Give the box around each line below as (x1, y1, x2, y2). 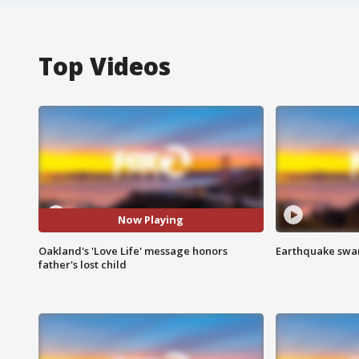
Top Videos (38, 49, 171, 83)
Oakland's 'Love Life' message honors (38, 243, 228, 258)
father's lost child (38, 256, 127, 272)
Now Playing (118, 212, 184, 228)
